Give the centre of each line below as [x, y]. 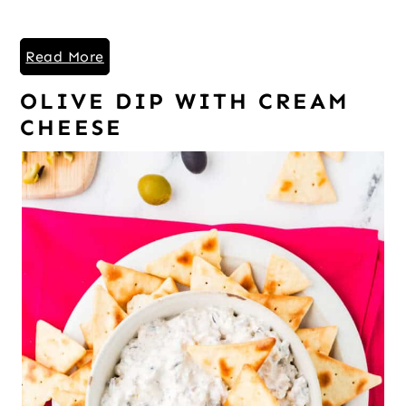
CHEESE [72, 127]
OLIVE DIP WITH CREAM [185, 101]
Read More [65, 56]
